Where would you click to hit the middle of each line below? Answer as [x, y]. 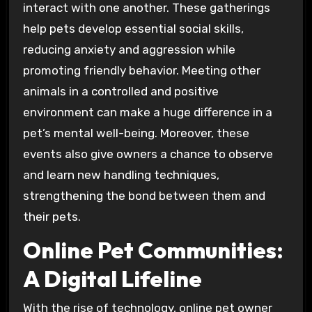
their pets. [52, 216]
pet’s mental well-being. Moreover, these [136, 133]
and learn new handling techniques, [121, 174]
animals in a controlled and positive [120, 91]
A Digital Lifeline [112, 278]
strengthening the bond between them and [144, 195]
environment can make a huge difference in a [147, 112]
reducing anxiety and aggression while [129, 49]
